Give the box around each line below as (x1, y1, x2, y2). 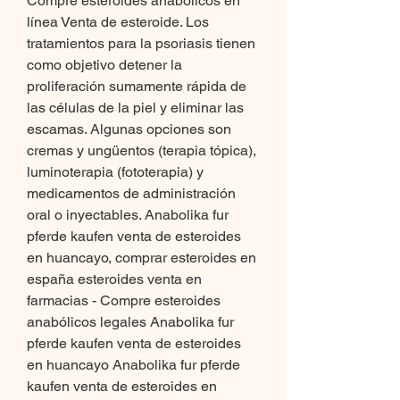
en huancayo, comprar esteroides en (27, 249, 256, 267)
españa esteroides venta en (27, 271, 202, 288)
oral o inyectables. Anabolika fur (27, 206, 229, 224)
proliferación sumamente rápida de (27, 78, 246, 96)
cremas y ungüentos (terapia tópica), (27, 142, 256, 160)
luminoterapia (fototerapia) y (27, 163, 204, 181)
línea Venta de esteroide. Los (27, 13, 209, 31)
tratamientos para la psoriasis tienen (27, 35, 255, 53)
